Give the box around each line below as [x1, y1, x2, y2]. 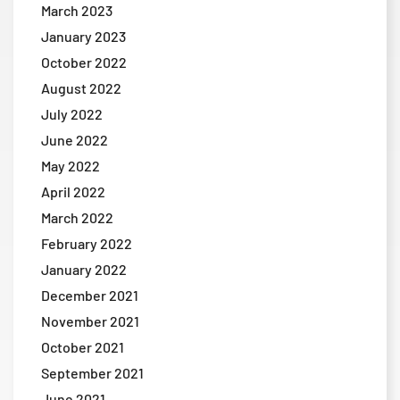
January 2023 [41, 28, 126, 46]
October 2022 [41, 54, 127, 71]
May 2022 [41, 157, 100, 175]
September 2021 [41, 364, 144, 382]
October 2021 [41, 338, 124, 356]
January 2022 [41, 261, 127, 279]
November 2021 [41, 312, 139, 330]
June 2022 [41, 131, 108, 149]
